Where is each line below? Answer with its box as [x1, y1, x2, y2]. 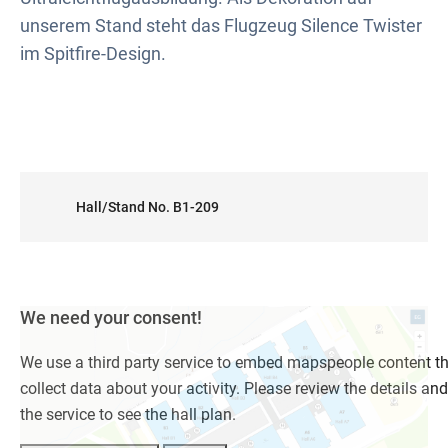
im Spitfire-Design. [20, 43, 166, 64]
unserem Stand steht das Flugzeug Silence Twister [20, 15, 422, 36]
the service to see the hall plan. [20, 405, 236, 424]
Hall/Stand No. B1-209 [76, 199, 219, 215]
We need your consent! [20, 307, 202, 328]
